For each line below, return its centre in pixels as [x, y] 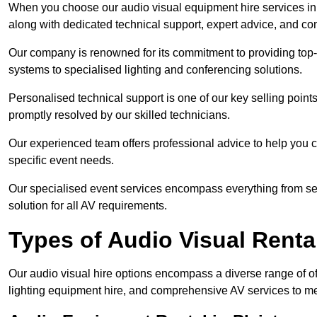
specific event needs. [61, 161]
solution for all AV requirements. [88, 206]
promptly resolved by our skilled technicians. [119, 115]
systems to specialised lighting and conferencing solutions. [155, 70]
